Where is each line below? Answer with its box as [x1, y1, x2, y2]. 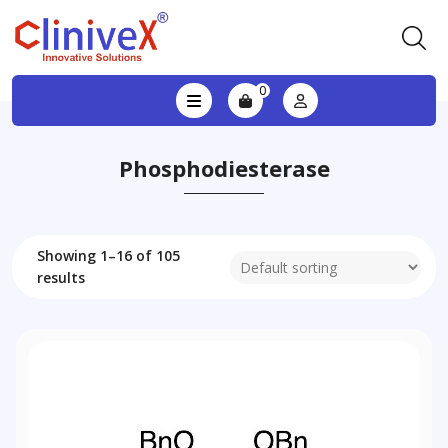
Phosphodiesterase [118, 153, 330, 183]
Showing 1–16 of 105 [37, 246, 180, 265]
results [37, 268, 85, 287]
